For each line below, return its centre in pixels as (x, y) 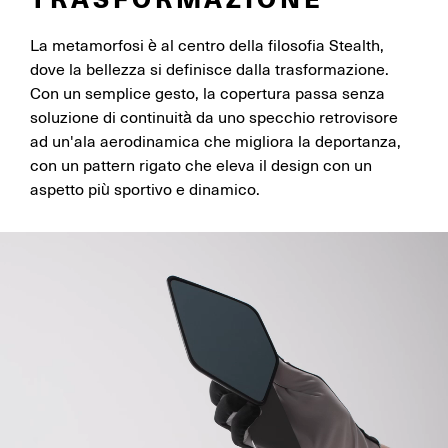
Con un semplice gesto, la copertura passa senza (207, 94)
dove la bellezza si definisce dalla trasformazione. (209, 70)
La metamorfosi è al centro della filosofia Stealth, (207, 46)
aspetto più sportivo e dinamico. (145, 190)
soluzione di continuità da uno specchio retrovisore (214, 118)
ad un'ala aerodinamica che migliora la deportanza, (215, 142)
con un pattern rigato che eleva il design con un (201, 166)
